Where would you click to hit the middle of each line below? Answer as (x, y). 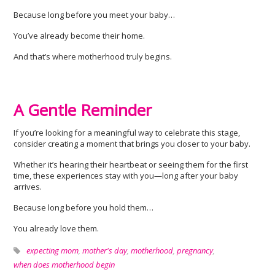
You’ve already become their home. (79, 36)
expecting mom (53, 250)
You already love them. (56, 228)
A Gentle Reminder (83, 110)
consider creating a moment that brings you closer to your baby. (132, 144)
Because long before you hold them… (84, 207)
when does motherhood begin (64, 265)
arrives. (28, 187)
